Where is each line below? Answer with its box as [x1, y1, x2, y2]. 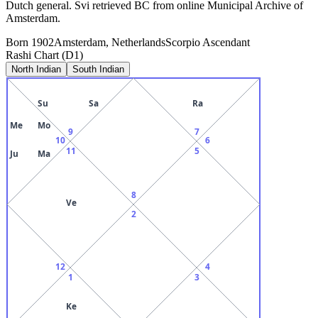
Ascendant [200, 35, 250, 48]
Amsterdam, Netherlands [54, 35, 165, 48]
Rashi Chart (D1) [6, 48, 83, 61]
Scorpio [165, 35, 200, 48]
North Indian [11, 63, 61, 75]
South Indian [72, 63, 124, 75]
